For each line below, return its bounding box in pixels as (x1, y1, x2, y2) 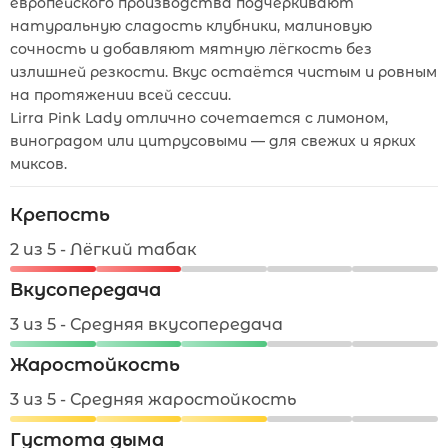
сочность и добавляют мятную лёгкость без (10, 40, 372, 58)
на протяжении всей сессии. (10, 86, 231, 104)
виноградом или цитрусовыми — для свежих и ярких (10, 132, 416, 150)
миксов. (10, 155, 67, 173)
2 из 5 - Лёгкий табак (10, 240, 197, 259)
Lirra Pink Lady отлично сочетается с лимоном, (10, 109, 388, 127)
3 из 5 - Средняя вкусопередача (10, 315, 283, 334)
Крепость (10, 204, 110, 226)
